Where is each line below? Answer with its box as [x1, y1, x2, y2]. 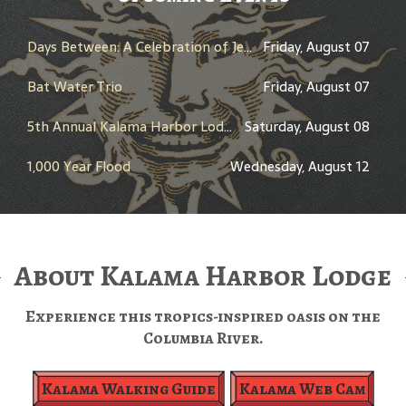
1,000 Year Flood [27, 155, 130, 179]
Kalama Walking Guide [41, 378, 216, 401]
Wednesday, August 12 [230, 155, 370, 179]
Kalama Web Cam [238, 378, 365, 401]
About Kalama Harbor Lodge [14, 256, 391, 296]
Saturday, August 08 [245, 115, 370, 139]
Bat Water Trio [27, 75, 122, 99]
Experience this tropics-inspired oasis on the [25, 305, 381, 328]
